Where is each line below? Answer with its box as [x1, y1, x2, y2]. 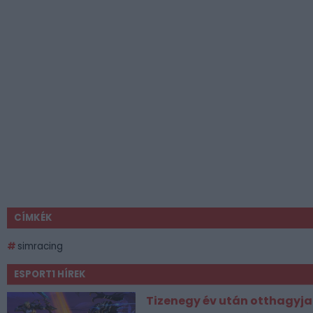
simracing [17, 239, 63, 253]
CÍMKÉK [14, 210, 52, 224]
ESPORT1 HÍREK [14, 267, 86, 281]
